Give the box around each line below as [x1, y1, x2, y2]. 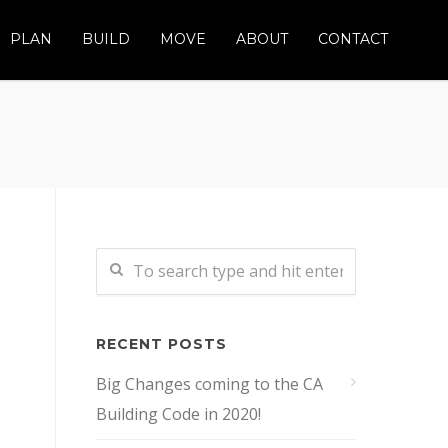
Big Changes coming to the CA [96, 373, 323, 395]
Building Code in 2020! [96, 403, 261, 425]
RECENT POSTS [96, 335, 227, 353]
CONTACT [318, 30, 388, 48]
